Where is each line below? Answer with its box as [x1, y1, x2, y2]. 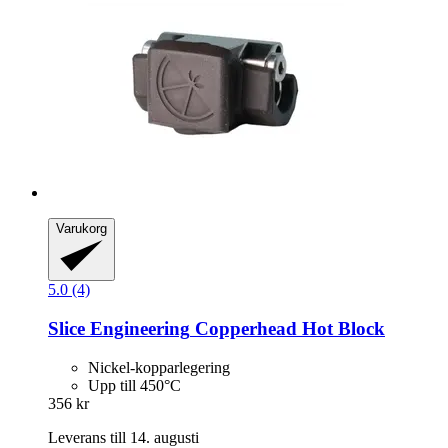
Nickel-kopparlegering [88, 358, 230, 376]
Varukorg [56, 220, 107, 236]
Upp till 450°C [88, 376, 181, 394]
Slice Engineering [48, 318, 190, 340]
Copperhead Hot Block [190, 318, 385, 340]
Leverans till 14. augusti [48, 428, 199, 446]
